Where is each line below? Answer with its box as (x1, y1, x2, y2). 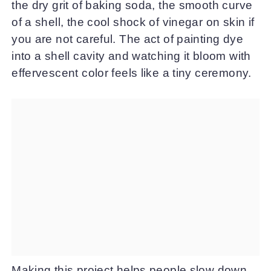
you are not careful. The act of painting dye (11, 32, 243, 45)
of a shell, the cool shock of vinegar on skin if (11, 15, 255, 28)
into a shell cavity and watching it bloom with (11, 49, 251, 62)
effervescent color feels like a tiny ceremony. (11, 66, 252, 79)
